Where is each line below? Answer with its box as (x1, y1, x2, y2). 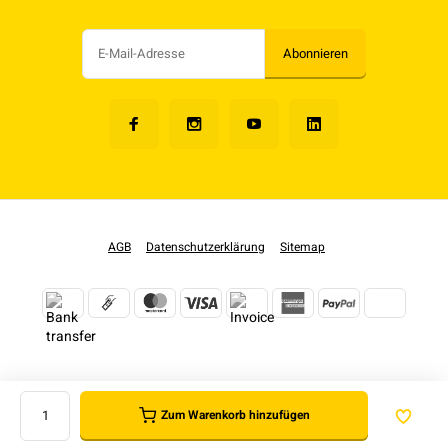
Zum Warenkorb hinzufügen (160, 407, 310, 424)
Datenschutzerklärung (146, 238, 265, 256)
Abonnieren (283, 43, 348, 64)
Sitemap (280, 238, 325, 256)
